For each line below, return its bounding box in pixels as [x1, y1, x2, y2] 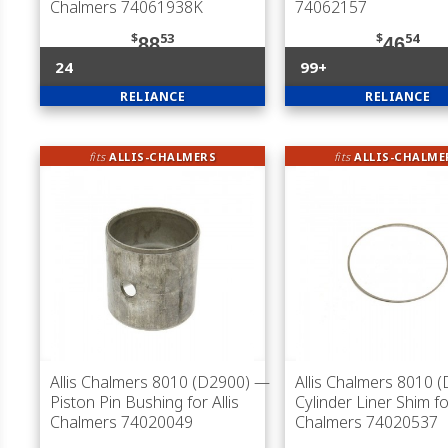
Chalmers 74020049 [50, 411, 193, 433]
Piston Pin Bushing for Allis [50, 391, 239, 413]
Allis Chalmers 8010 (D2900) [50, 371, 250, 393]
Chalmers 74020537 [295, 411, 438, 433]
